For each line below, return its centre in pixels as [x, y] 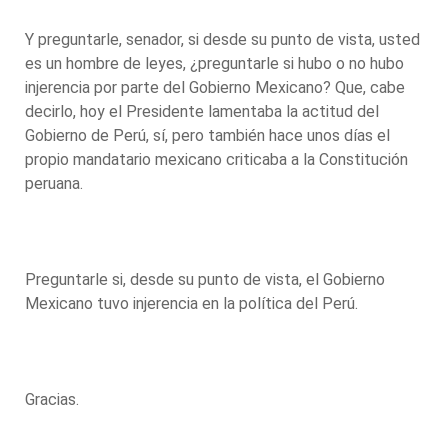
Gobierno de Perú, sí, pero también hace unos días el [207, 135]
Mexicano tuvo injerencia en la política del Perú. [193, 303]
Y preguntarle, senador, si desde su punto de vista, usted [222, 39]
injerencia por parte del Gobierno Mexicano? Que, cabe [215, 87]
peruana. [56, 183]
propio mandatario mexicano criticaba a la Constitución [216, 159]
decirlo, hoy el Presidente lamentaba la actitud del [202, 111]
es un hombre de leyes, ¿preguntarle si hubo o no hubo [214, 63]
